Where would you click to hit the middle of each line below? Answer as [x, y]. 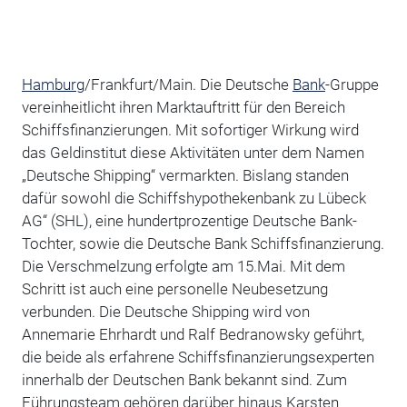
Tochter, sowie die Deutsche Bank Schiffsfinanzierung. [203, 244]
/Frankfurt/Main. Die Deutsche [188, 85]
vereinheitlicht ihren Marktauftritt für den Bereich [183, 108]
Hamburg [53, 85]
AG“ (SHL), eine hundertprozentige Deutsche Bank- [189, 221]
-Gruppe [352, 85]
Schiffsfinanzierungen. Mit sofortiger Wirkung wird [190, 130]
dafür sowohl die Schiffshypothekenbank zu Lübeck [194, 199]
